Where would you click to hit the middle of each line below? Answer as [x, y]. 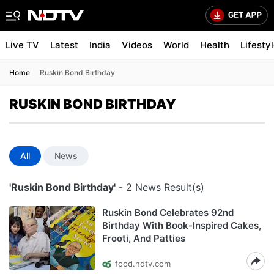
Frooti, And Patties [144, 238]
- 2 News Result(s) [160, 187]
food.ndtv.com [143, 264]
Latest [64, 45]
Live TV [22, 45]
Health [215, 45]
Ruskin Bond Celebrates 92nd [168, 213]
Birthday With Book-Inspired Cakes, [182, 225]
